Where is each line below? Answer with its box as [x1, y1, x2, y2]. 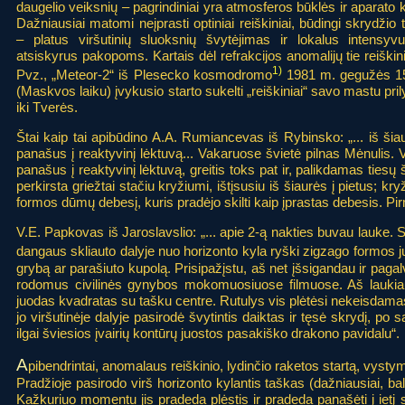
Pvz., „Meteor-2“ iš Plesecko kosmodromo [16, 66, 272, 82]
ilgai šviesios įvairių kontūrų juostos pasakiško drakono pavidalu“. [16, 325, 400, 341]
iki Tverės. [16, 99, 78, 115]
